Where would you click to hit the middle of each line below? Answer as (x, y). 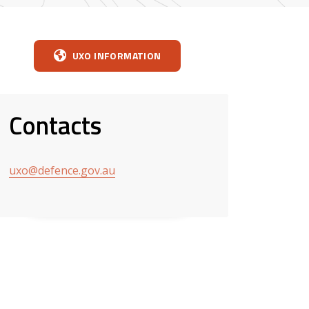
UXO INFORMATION (117, 56)
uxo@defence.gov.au (62, 170)
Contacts (55, 125)
